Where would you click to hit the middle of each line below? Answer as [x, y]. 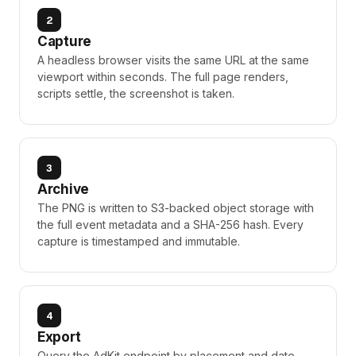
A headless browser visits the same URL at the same [173, 60]
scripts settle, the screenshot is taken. [136, 93]
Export [59, 337]
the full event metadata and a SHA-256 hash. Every [170, 224]
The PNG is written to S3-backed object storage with [176, 208]
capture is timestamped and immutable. [139, 241]
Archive [64, 189]
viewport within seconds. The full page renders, [163, 77]
